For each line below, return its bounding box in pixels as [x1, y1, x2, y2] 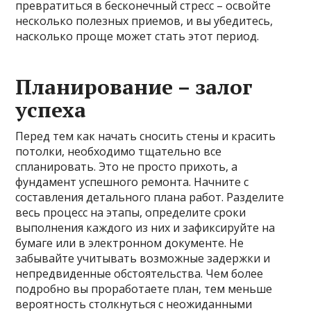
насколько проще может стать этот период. [15, 28, 260, 44]
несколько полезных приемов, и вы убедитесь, [15, 13, 274, 28]
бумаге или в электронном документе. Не [15, 235, 244, 251]
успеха [15, 96, 87, 124]
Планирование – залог [15, 73, 253, 101]
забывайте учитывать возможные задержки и [15, 251, 271, 266]
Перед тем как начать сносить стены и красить [15, 128, 276, 144]
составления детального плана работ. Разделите [15, 190, 285, 205]
